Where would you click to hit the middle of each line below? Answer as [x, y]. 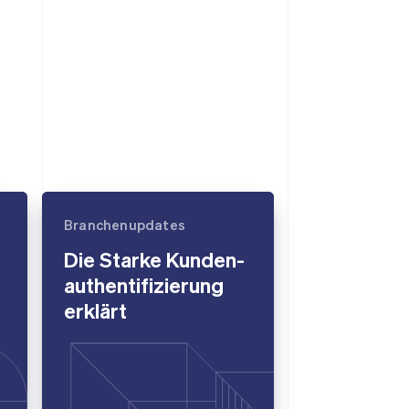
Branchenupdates [125, 224]
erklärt [95, 309]
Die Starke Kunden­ [154, 258]
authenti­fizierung [144, 284]
